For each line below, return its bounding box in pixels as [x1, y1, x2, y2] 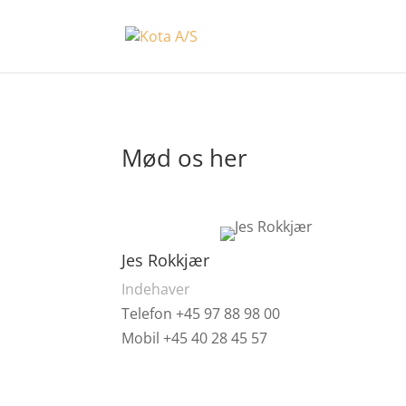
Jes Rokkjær [121, 249, 210, 272]
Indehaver [121, 279, 191, 300]
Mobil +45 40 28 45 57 [121, 328, 268, 349]
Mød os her [121, 140, 248, 174]
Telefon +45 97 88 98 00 [121, 304, 281, 324]
